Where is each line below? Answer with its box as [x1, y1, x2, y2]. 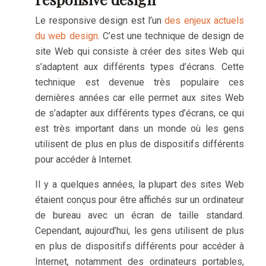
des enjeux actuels [164, 15, 244, 26]
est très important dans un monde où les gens [35, 123, 244, 134]
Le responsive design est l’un [35, 15, 165, 26]
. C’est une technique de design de [97, 30, 244, 42]
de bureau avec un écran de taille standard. [35, 210, 244, 221]
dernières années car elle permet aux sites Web [35, 92, 244, 103]
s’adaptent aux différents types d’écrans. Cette [35, 61, 244, 72]
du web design [35, 30, 98, 42]
